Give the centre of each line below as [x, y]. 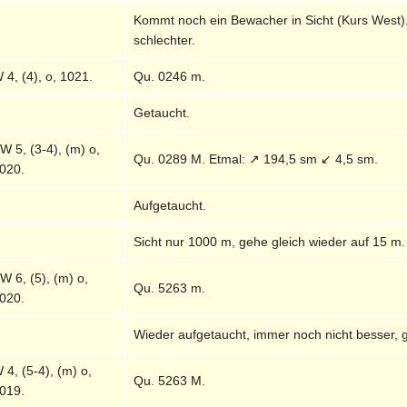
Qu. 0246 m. [170, 76]
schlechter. [165, 40]
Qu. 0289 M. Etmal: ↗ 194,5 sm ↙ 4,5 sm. [256, 159]
